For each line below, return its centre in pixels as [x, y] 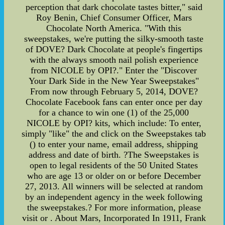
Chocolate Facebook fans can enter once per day [114, 102]
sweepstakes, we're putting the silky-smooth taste [114, 39]
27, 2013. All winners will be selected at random [114, 187]
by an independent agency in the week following [114, 197]
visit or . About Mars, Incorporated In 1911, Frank [114, 218]
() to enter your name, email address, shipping [114, 144]
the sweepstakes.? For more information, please [114, 208]
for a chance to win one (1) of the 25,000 [114, 113]
